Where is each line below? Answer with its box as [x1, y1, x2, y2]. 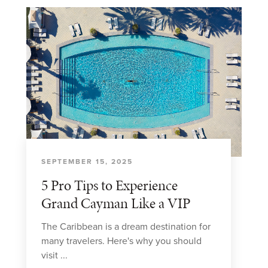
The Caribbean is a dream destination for [41, 221, 211, 233]
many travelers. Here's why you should [41, 235, 202, 247]
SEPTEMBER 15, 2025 [41, 157, 133, 166]
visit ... [41, 249, 68, 261]
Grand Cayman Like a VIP [41, 193, 190, 213]
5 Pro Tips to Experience [41, 175, 178, 195]
